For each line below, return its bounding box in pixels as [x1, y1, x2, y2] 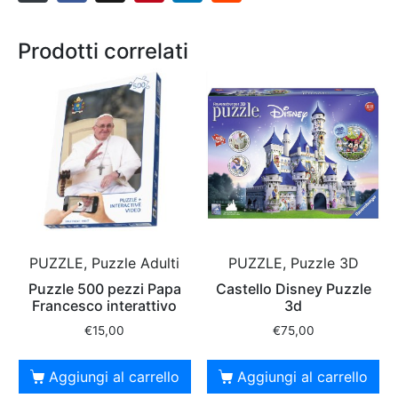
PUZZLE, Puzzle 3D [227, 254, 359, 273]
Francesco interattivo [32, 297, 178, 315]
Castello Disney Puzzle [215, 280, 371, 298]
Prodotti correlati [18, 38, 188, 65]
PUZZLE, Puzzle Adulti [29, 254, 180, 273]
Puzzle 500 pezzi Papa [28, 280, 181, 298]
